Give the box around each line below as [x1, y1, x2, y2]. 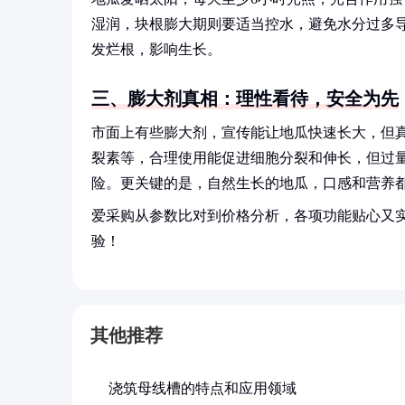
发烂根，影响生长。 [91, 42, 221, 57]
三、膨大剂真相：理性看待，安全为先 [91, 89, 399, 108]
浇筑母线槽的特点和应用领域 [108, 381, 297, 396]
